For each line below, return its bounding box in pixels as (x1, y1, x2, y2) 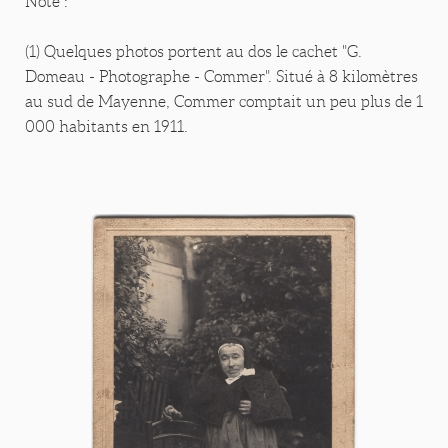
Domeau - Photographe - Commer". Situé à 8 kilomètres (25, 68, 418, 86)
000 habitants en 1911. (25, 118, 188, 136)
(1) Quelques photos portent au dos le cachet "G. (25, 43, 362, 61)
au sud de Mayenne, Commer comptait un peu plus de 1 (25, 93, 423, 111)
